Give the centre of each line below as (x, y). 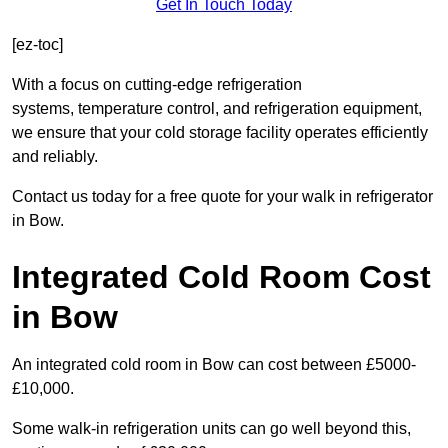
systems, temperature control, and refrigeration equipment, (217, 109)
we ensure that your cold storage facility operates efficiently (220, 133)
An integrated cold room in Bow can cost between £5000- (214, 365)
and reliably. (55, 157)
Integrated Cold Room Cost (221, 277)
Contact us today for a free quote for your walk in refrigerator (222, 197)
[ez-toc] (37, 45)
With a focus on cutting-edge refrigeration (157, 85)
